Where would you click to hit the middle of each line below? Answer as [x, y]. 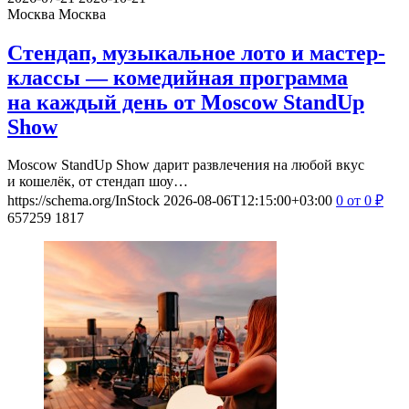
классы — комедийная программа [178, 77]
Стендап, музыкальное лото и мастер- [196, 52]
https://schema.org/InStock [84, 201]
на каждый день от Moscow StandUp [186, 102]
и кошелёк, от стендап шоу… [98, 182]
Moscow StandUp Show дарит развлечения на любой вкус [186, 165]
